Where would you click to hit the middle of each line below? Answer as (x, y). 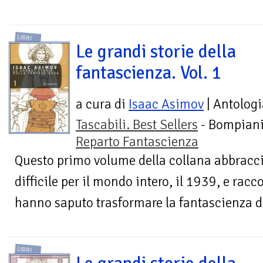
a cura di (102, 104)
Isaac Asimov (166, 104)
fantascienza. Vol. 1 (149, 73)
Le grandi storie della (156, 52)
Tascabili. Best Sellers (137, 125)
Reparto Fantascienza (137, 142)
